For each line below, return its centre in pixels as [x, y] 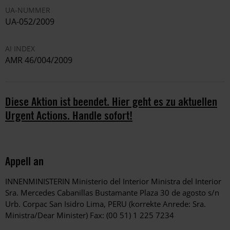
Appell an [24, 161]
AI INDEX [20, 49]
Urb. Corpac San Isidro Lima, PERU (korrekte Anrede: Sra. [106, 204]
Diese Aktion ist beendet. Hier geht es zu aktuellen [111, 102]
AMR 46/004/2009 [39, 60]
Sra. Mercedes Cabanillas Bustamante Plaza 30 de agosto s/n [112, 193]
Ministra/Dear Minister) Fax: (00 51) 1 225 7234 [90, 215]
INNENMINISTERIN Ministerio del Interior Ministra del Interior [113, 181]
